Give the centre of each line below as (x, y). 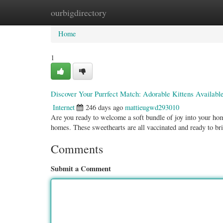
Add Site (178, 12)
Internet (64, 107)
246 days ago (104, 107)
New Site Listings (124, 12)
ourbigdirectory (79, 12)
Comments (77, 149)
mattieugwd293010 (152, 107)
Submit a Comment (81, 168)
